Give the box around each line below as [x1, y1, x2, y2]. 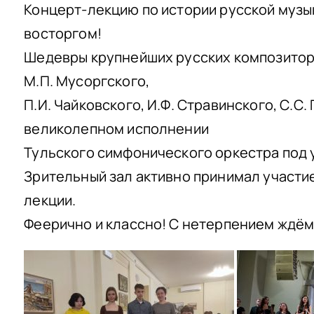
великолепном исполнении [24, 119, 209, 138]
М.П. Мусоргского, [24, 71, 150, 90]
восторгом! [24, 24, 102, 43]
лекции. [24, 191, 76, 210]
